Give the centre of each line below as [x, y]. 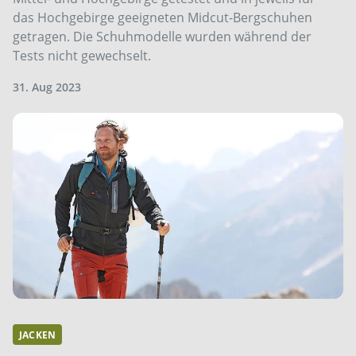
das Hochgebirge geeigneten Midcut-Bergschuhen [163, 17]
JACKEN [38, 335]
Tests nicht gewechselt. [82, 55]
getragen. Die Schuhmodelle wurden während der [162, 36]
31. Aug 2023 [47, 87]
